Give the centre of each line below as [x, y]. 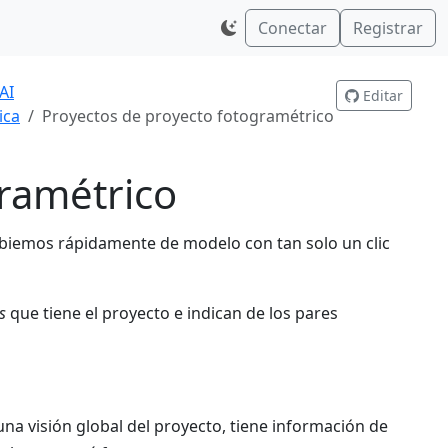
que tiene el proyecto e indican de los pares [172, 313]
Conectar [292, 28]
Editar [381, 95]
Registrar [388, 28]
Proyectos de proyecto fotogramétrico [188, 116]
